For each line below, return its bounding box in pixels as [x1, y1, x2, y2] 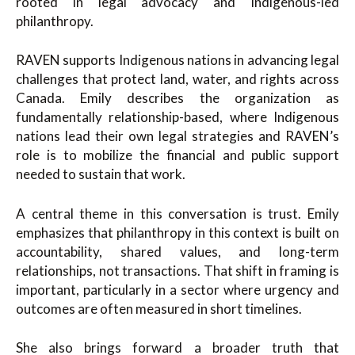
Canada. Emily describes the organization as [16, 90, 339, 106]
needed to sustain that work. [16, 166, 185, 182]
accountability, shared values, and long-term [16, 242, 339, 260]
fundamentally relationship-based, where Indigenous [16, 109, 339, 125]
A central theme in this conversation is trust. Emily [16, 204, 339, 222]
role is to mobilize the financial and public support [16, 147, 339, 163]
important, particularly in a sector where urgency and [16, 281, 339, 298]
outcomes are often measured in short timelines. [16, 300, 302, 317]
